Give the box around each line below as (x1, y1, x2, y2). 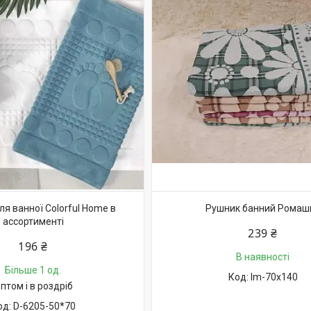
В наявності (236, 251, 289, 262)
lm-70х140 (250, 271, 298, 283)
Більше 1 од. (5, 264, 61, 276)
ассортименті (2, 216, 64, 227)
